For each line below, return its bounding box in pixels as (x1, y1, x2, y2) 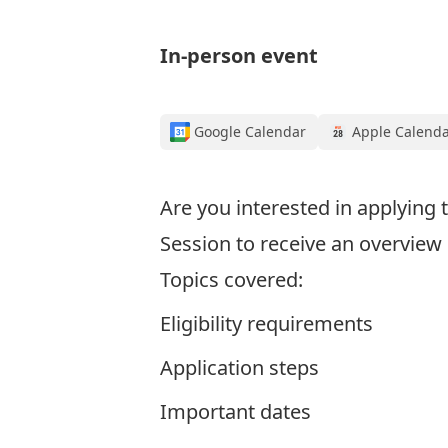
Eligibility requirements (160, 310, 373, 337)
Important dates (160, 398, 311, 425)
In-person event (160, 42, 318, 69)
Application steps (160, 354, 319, 381)
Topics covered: (160, 266, 303, 293)
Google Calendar (194, 122, 306, 141)
